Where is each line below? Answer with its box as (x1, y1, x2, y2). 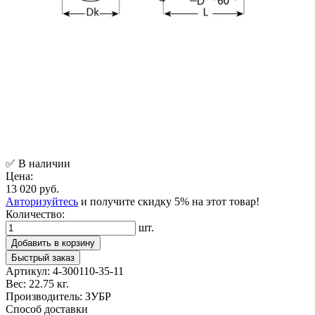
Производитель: (6, 290, 82, 302)
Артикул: (6, 264, 50, 277)
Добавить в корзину (11, 237, 95, 248)
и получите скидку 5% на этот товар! (78, 195, 259, 207)
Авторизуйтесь (6, 195, 78, 207)
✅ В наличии (6, 157, 70, 169)
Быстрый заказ (11, 252, 75, 263)
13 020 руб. (6, 182, 59, 195)
